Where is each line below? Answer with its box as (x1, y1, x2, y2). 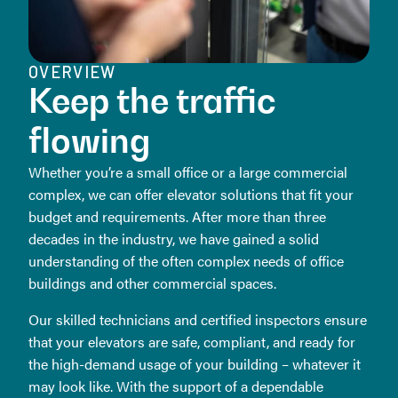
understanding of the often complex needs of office (28, 251, 344, 271)
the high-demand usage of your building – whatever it (28, 354, 361, 374)
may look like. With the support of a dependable (28, 376, 323, 396)
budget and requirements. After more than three (28, 206, 326, 227)
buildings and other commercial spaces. (28, 273, 276, 293)
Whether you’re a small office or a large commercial (28, 162, 347, 182)
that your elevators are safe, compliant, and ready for (28, 331, 355, 352)
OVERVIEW (28, 62, 116, 82)
